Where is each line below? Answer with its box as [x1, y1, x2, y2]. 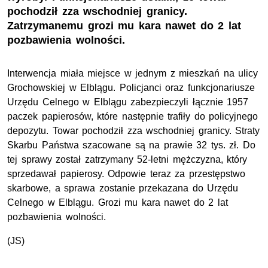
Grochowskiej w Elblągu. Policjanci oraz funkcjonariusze [7, 83, 255, 93]
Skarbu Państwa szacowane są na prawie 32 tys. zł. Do [7, 140, 256, 151]
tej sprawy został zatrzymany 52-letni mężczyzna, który [7, 154, 248, 165]
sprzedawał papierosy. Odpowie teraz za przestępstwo [7, 169, 245, 179]
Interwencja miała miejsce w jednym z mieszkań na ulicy [7, 68, 258, 79]
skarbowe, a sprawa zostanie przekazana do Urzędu [7, 183, 239, 194]
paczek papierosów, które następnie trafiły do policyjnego [7, 111, 258, 122]
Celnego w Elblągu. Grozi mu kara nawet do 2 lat [7, 197, 229, 208]
